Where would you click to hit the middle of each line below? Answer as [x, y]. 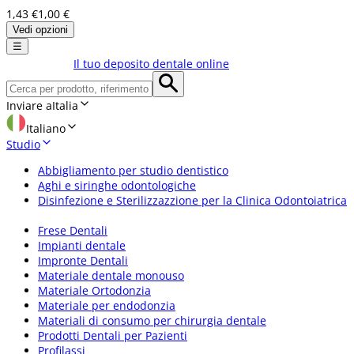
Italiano [46, 128]
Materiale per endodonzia [107, 305]
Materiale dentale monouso [111, 275]
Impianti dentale [82, 245]
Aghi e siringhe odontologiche [117, 185]
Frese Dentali [73, 230]
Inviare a [29, 105]
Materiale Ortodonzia [94, 290]
